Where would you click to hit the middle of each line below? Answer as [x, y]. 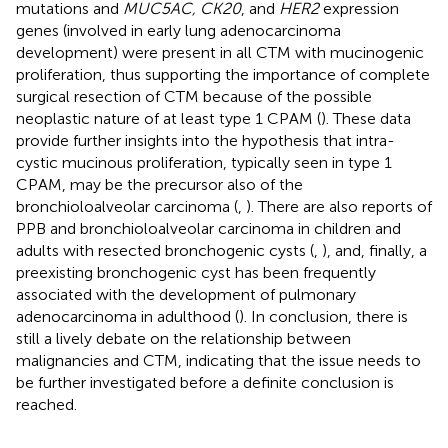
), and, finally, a [374, 250]
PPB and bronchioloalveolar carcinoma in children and [208, 228]
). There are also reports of [339, 206]
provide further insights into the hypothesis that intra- [205, 140]
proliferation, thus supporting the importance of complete [223, 74]
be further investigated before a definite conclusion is [205, 382]
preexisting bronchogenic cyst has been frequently [196, 272]
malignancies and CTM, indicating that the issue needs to [218, 360]
